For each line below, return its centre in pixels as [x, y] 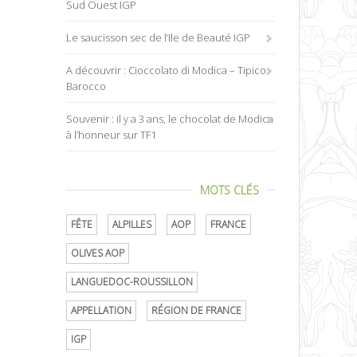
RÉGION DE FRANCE [196, 310]
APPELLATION [101, 310]
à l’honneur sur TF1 [111, 135]
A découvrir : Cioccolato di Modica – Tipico [166, 70]
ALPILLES [132, 224]
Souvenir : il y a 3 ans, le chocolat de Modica [170, 119]
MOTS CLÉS [229, 190]
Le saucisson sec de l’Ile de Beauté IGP [158, 37]
